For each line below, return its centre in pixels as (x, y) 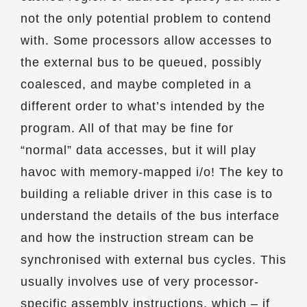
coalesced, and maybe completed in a (136, 84)
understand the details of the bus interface (150, 216)
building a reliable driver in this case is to (147, 194)
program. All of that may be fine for (127, 128)
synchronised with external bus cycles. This (153, 260)
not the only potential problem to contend (146, 19)
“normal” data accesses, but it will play (138, 150)
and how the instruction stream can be (137, 238)
